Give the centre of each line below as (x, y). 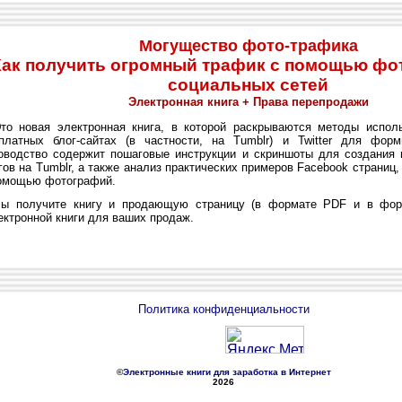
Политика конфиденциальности (223, 309)
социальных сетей (248, 85)
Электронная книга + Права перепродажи (248, 102)
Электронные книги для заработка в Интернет (227, 372)
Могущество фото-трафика (248, 46)
